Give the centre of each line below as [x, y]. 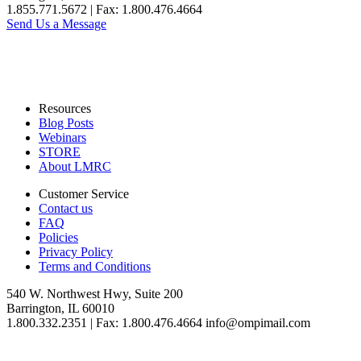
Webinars [62, 137]
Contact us [66, 208]
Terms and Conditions [95, 266]
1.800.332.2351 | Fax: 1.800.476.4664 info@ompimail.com [158, 322]
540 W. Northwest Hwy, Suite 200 [95, 293]
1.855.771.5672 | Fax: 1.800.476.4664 [104, 9]
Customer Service [84, 193]
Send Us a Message [56, 23]
